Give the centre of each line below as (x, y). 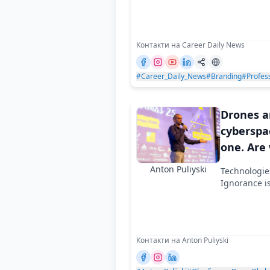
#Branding (224, 76)
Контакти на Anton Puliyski (182, 240)
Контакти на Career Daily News (190, 45)
